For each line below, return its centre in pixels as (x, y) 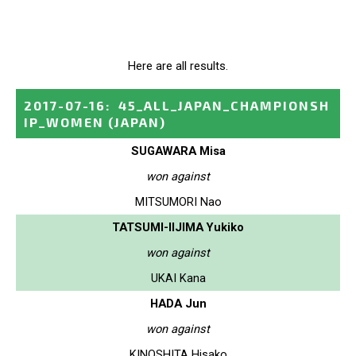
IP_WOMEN (64, 122)
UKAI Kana (178, 278)
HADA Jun (178, 303)
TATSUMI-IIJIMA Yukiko (178, 227)
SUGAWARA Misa (178, 151)
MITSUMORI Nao (178, 201)
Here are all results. (178, 66)
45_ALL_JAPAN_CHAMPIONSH (224, 105)
